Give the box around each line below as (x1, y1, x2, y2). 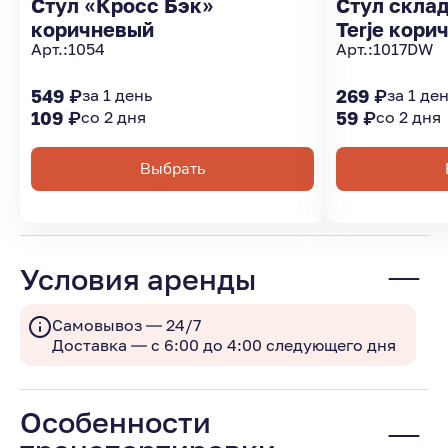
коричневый (31, 17, 155, 41)
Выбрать (139, 158, 206, 180)
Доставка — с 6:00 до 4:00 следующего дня (52, 335, 396, 355)
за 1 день (82, 85, 153, 105)
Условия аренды (20, 262, 256, 296)
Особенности (20, 405, 211, 439)
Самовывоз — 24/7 (52, 315, 201, 335)
